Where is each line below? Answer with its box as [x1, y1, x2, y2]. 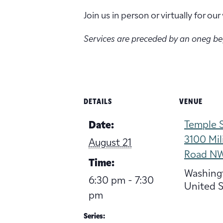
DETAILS [84, 98, 112, 106]
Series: [84, 213, 105, 221]
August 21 [89, 138, 131, 148]
